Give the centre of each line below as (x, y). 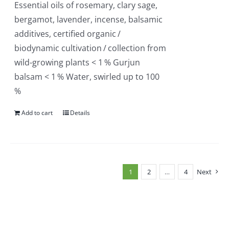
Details (80, 113)
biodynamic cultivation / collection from (90, 48)
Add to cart (37, 113)
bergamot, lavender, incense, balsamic (89, 19)
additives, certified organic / (68, 34)
